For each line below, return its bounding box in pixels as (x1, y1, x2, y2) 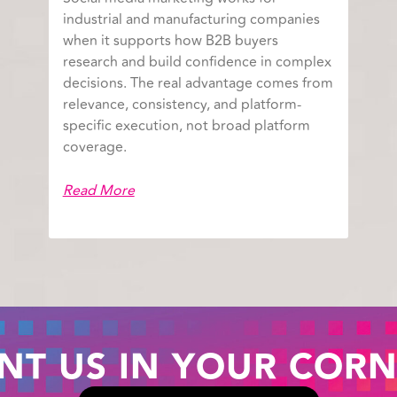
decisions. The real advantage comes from (62, 73, 333, 95)
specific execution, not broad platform (62, 115, 310, 137)
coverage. (62, 136, 127, 159)
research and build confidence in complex (62, 51, 331, 74)
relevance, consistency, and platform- (62, 94, 301, 116)
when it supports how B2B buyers (62, 30, 278, 52)
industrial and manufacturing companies (62, 9, 320, 31)
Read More (62, 180, 135, 202)
